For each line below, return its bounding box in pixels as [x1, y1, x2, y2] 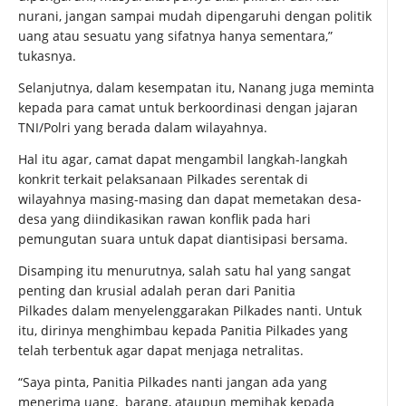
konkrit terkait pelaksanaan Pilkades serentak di [18, 170, 308, 188]
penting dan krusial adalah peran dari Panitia [18, 282, 295, 300]
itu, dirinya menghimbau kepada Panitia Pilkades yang [18, 322, 348, 340]
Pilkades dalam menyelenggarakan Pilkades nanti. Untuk [18, 302, 362, 320]
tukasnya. [18, 47, 76, 65]
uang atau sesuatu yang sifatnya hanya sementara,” [18, 27, 333, 45]
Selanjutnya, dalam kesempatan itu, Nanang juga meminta [18, 79, 374, 97]
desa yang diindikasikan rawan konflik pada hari [18, 210, 311, 228]
